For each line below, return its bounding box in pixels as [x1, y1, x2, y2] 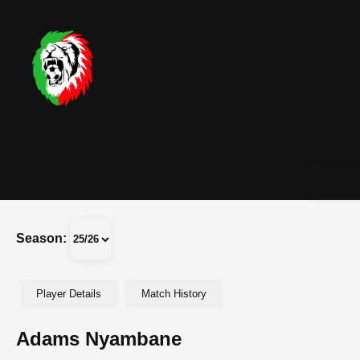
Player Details [36, 287, 101, 300]
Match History [141, 287, 207, 300]
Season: [16, 231, 67, 246]
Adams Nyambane [16, 327, 182, 350]
